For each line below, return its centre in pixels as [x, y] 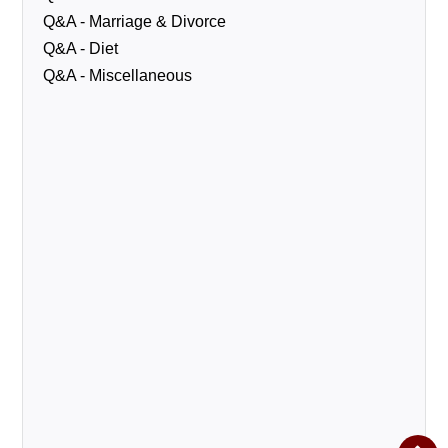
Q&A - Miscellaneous [118, 76]
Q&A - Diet [81, 49]
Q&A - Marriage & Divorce [135, 22]
